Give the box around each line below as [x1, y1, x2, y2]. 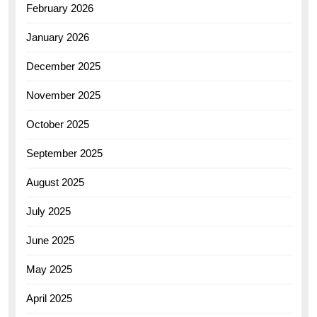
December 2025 [26, 60, 100, 73]
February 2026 [26, 2, 93, 15]
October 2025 [26, 118, 89, 131]
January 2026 [26, 31, 89, 44]
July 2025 [26, 205, 71, 218]
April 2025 [26, 292, 72, 305]
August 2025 [26, 176, 84, 189]
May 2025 [26, 263, 72, 276]
